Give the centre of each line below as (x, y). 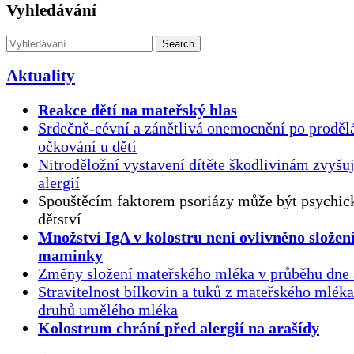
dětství (60, 219)
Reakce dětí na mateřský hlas (137, 110)
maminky (70, 256)
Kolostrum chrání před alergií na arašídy (179, 328)
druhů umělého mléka (108, 310)
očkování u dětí (87, 147)
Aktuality (41, 76)
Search (178, 43)
